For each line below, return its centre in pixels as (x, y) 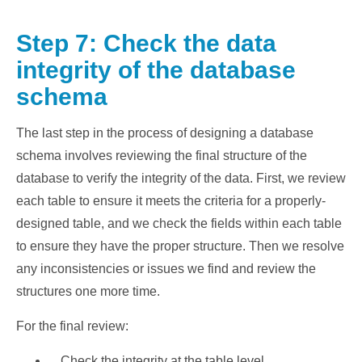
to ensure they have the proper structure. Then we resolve (180, 246)
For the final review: (72, 326)
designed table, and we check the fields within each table (179, 223)
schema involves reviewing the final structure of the (162, 156)
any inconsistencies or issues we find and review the (166, 269)
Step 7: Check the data (146, 43)
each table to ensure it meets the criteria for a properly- (171, 201)
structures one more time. (88, 291)
